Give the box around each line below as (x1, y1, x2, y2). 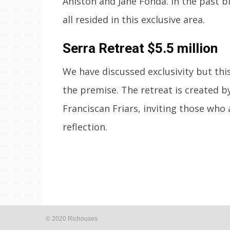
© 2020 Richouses (46, 215, 98, 222)
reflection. (63, 120, 107, 133)
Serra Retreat (63, 40, 147, 56)
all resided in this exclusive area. (63, 13, 205, 26)
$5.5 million (147, 40, 218, 56)
